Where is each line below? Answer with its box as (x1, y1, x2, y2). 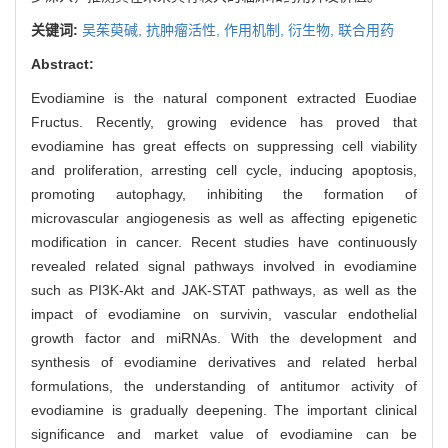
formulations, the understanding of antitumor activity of (31, 377, 417, 394)
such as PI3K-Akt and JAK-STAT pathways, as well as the (31, 281, 417, 298)
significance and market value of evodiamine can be (31, 425, 417, 442)
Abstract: (31, 55, 94, 72)
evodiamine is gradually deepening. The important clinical (31, 401, 417, 418)
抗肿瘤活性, (146, 21, 224, 38)
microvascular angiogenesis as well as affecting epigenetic (31, 209, 417, 226)
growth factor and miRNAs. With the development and (31, 329, 417, 346)
